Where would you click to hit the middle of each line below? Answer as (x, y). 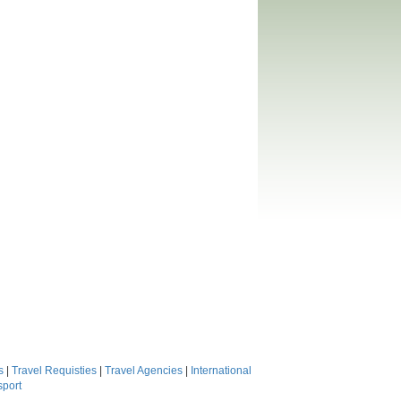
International (221, 371)
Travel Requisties (54, 371)
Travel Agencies (144, 371)
